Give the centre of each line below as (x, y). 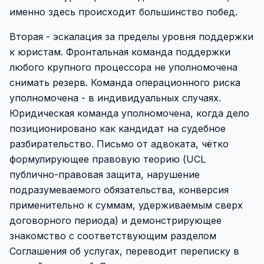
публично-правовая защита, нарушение (105, 174)
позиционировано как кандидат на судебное (118, 128)
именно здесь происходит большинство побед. (123, 12)
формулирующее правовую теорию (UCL (108, 159)
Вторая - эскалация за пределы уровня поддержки (131, 37)
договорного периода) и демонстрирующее (115, 220)
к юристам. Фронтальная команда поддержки (120, 52)
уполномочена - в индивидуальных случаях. (115, 98)
